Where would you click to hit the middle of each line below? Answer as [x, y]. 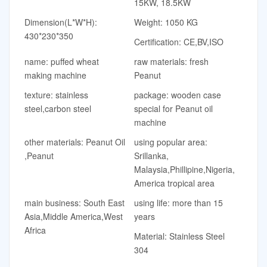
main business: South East [74, 202]
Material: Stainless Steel [179, 236]
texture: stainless [56, 94]
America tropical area [174, 183]
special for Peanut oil [173, 108]
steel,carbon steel [58, 108]
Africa [35, 230]
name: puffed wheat [62, 61]
